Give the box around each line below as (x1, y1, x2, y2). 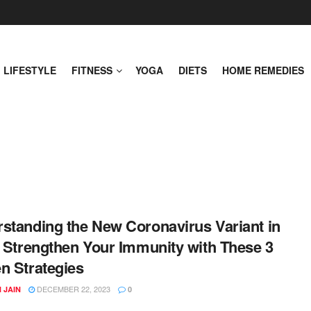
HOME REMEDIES (222, 63, 304, 77)
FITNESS (72, 63, 112, 77)
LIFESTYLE (3, 63, 56, 77)
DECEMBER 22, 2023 (35, 283, 110, 294)
